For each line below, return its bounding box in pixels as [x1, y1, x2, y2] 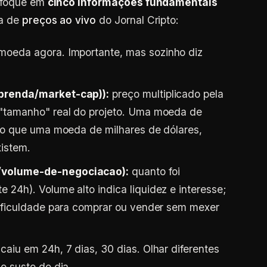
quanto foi [129, 165, 180, 178]
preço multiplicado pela [109, 88, 224, 100]
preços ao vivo [21, 14, 97, 26]
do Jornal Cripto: [96, 14, 179, 26]
